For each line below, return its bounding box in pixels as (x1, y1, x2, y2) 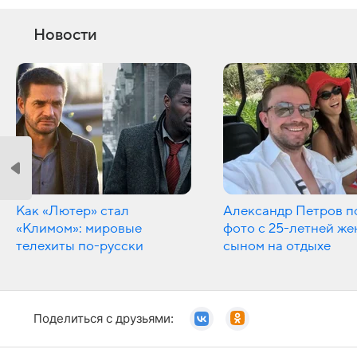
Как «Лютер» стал (16, 203, 129, 218)
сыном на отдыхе (223, 238, 331, 253)
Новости (33, 25, 97, 44)
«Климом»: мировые (16, 221, 142, 236)
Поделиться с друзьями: (33, 310, 174, 326)
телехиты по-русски (16, 238, 143, 253)
